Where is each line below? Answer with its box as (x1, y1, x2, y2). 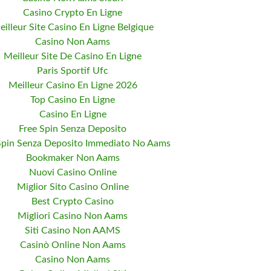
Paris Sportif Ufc (37, 65, 108, 76)
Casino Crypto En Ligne (23, 7, 122, 18)
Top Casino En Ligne (30, 94, 115, 105)
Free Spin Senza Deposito (19, 123, 126, 134)
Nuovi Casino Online (28, 167, 117, 177)
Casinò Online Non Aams (19, 240, 126, 250)
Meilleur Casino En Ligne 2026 (8, 80, 137, 90)
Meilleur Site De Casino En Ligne (4, 51, 142, 61)
